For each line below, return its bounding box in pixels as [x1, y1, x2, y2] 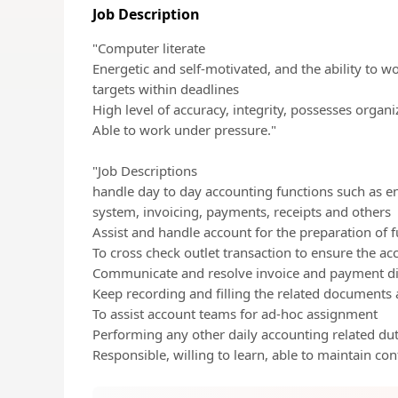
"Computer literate [92, 39, 205, 57]
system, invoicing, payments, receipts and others [92, 203, 391, 220]
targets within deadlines [92, 80, 239, 98]
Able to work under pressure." [92, 121, 276, 139]
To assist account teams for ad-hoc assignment [92, 305, 378, 322]
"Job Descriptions [92, 162, 197, 179]
